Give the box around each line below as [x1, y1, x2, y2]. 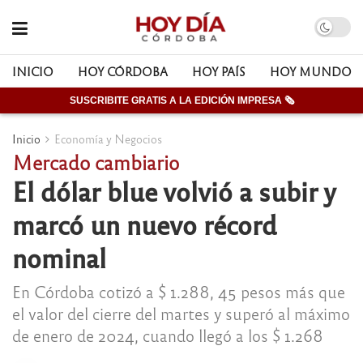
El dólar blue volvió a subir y [12, 173, 335, 207]
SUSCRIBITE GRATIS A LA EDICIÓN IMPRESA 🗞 [69, 95, 294, 106]
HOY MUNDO [270, 64, 352, 79]
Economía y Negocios [54, 131, 162, 146]
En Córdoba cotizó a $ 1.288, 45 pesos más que [12, 280, 345, 301]
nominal [12, 240, 106, 274]
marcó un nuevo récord [12, 207, 277, 241]
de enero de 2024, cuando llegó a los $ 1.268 [12, 324, 323, 345]
